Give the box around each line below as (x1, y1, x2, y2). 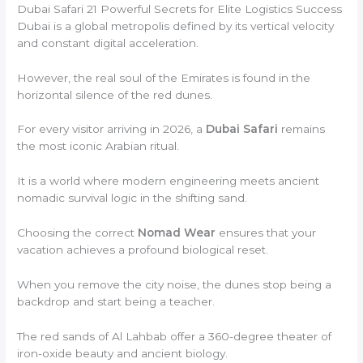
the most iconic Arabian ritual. (17, 139, 180, 153)
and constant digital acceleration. (17, 36, 199, 49)
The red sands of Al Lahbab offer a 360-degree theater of (17, 329, 332, 343)
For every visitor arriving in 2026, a (17, 122, 207, 136)
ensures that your (216, 226, 317, 240)
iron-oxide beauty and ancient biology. (17, 346, 228, 360)
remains (278, 122, 326, 136)
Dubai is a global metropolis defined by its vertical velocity (17, 19, 335, 32)
